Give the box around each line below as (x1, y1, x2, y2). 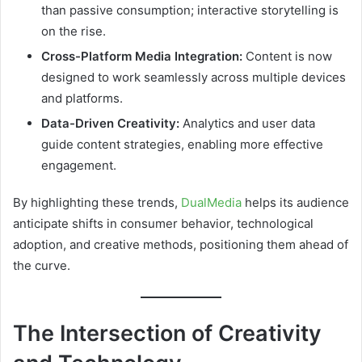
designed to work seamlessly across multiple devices (41, 69, 346, 86)
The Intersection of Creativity (13, 319, 322, 347)
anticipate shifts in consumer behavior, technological (13, 216, 314, 232)
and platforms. (41, 90, 123, 107)
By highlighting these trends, (13, 195, 181, 211)
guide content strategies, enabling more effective (41, 137, 323, 153)
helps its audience (242, 195, 349, 211)
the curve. (13, 258, 70, 274)
